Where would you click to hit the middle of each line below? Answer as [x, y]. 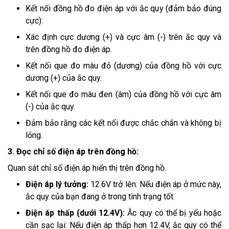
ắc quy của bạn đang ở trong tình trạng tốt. [100, 197]
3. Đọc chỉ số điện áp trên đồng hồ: [73, 152]
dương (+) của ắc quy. [64, 78]
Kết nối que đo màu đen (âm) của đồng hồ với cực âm [123, 95]
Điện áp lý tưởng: [58, 185]
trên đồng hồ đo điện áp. [69, 50]
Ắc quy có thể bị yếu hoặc [173, 213]
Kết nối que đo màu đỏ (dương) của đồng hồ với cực [123, 66]
